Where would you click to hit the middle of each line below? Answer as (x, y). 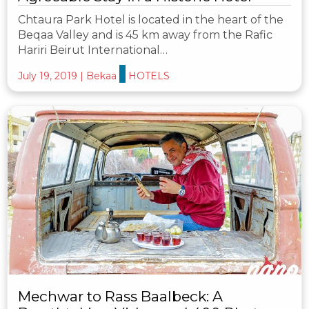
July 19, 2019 (48, 76)
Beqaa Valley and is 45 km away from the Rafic (145, 35)
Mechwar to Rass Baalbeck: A (120, 296)
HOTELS (149, 76)
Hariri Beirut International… (93, 50)
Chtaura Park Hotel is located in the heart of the (151, 20)
